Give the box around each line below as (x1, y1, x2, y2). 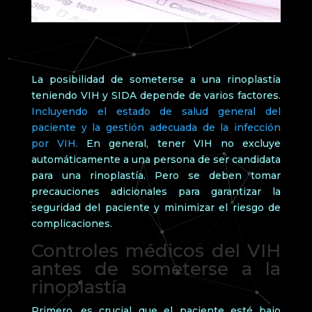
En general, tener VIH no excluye (78, 136, 281, 150)
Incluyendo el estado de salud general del (31, 104, 281, 118)
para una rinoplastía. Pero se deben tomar (31, 169, 281, 182)
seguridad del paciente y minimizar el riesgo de (31, 201, 281, 214)
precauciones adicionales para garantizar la (31, 185, 281, 198)
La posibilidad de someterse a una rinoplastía (31, 72, 281, 86)
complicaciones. (31, 217, 112, 230)
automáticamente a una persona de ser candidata (31, 153, 281, 166)
